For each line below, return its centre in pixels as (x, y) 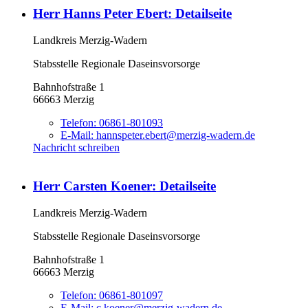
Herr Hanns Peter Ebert (100, 14)
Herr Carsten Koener (92, 186)
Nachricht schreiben (76, 147)
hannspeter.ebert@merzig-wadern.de (176, 135)
